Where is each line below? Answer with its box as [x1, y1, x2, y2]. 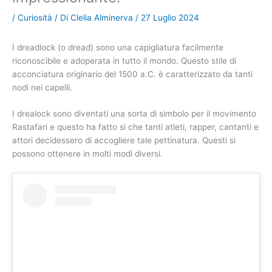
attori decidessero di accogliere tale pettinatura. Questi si [12, 135, 236, 146]
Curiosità [18, 13, 52, 23]
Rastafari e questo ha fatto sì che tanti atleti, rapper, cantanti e [12, 122, 259, 132]
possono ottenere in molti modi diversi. [12, 149, 163, 159]
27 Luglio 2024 [141, 13, 199, 23]
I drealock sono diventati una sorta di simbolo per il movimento [12, 109, 256, 119]
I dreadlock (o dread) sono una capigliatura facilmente [12, 42, 223, 52]
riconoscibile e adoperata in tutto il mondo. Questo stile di [12, 55, 236, 66]
